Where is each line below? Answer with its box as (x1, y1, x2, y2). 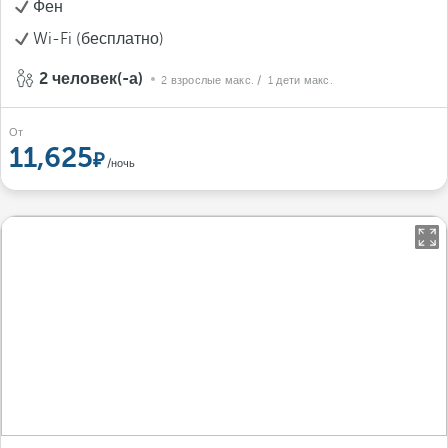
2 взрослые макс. (161, 74, 254, 87)
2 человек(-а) (35, 70, 147, 88)
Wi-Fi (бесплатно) (33, 30, 164, 48)
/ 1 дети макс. (257, 74, 333, 87)
